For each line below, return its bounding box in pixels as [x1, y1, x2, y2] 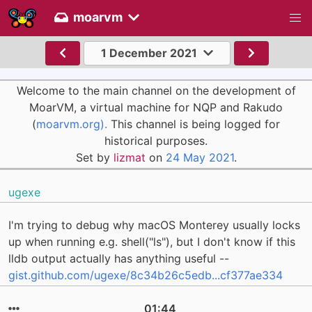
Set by [75, 150, 114, 165]
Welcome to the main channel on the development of [16, 84, 296, 98]
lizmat [113, 150, 146, 165]
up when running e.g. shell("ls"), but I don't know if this [8, 235, 295, 249]
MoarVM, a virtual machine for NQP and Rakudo [29, 100, 283, 115]
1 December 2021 [100, 46, 197, 61]
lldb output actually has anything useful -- [8, 251, 229, 266]
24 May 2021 [165, 150, 234, 165]
